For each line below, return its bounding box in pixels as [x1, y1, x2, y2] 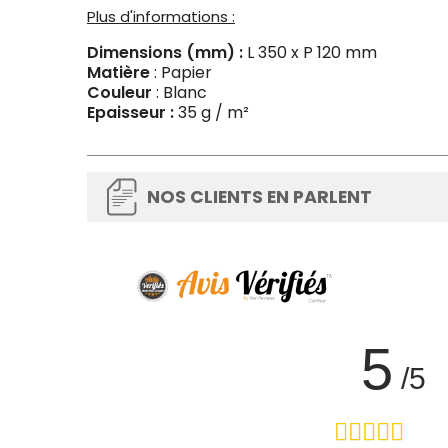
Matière [87, 61, 150, 84]
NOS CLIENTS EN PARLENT [147, 185, 372, 209]
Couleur [87, 81, 152, 104]
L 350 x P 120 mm [243, 41, 377, 64]
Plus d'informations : [87, 6, 235, 27]
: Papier [150, 61, 216, 84]
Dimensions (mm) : [87, 41, 243, 64]
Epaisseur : [87, 101, 174, 124]
